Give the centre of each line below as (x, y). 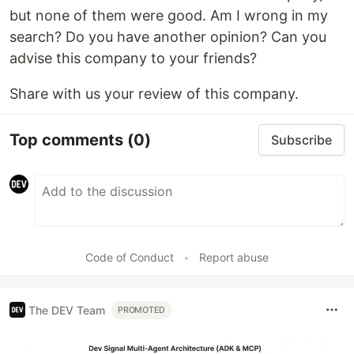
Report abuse (234, 257)
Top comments (68, 139)
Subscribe (301, 140)
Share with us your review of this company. (154, 94)
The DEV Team (67, 310)
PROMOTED (142, 310)
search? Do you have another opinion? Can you (168, 37)
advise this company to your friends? (133, 58)
